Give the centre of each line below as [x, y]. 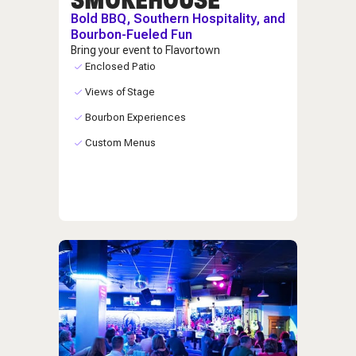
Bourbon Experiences [135, 117]
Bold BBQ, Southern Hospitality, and [178, 18]
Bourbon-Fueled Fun [132, 34]
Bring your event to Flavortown [145, 50]
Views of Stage [120, 91]
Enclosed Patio [120, 66]
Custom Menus [120, 142]
